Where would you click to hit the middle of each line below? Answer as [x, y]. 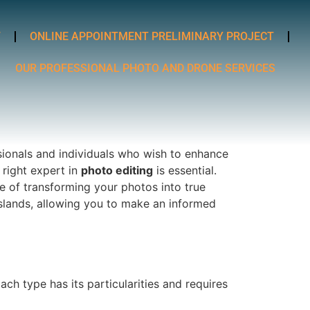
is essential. [185, 170]
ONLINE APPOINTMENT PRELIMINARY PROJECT [152, 36]
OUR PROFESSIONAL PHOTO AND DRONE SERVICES [145, 68]
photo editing [117, 170]
